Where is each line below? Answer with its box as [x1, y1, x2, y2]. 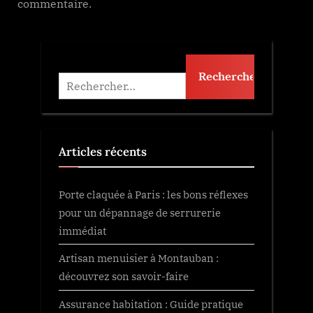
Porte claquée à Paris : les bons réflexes [59, 187, 248, 202]
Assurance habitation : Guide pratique [59, 296, 243, 311]
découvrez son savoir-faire [59, 269, 189, 284]
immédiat [59, 224, 106, 238]
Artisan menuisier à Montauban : [59, 251, 219, 265]
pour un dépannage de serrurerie [59, 205, 221, 220]
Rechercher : [58, 57, 120, 71]
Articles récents [59, 143, 147, 159]
